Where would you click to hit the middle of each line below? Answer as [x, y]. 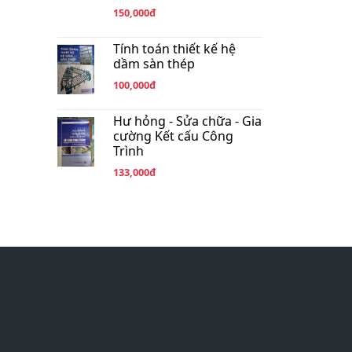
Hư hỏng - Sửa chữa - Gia [188, 121]
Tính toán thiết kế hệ [175, 49]
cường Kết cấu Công [174, 136]
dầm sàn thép [154, 64]
